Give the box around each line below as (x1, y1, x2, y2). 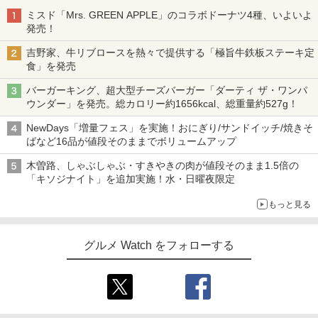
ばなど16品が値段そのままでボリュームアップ (26, 135, 236, 147)
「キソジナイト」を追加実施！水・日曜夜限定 (26, 172, 235, 185)
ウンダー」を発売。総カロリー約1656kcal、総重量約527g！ (26, 97, 298, 109)
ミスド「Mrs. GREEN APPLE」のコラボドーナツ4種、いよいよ (26, 9, 312, 21)
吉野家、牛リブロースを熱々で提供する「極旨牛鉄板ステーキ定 (26, 46, 314, 58)
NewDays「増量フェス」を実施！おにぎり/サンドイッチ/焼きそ (26, 121, 313, 133)
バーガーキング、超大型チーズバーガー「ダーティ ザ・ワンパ (26, 84, 307, 96)
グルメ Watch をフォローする (84, 238, 234, 251)
